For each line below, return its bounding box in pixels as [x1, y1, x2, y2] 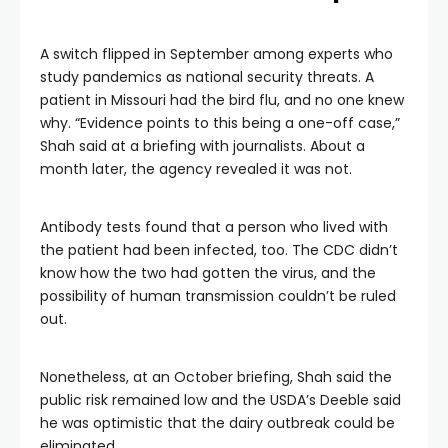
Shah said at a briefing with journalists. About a [40, 136, 365, 156]
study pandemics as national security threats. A [40, 67, 374, 87]
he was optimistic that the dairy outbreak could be [40, 413, 395, 433]
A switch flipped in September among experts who [40, 44, 393, 64]
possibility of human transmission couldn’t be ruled [40, 286, 396, 306]
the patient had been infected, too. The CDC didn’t [40, 240, 398, 260]
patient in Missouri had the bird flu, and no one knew [40, 90, 404, 110]
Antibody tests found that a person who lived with [40, 217, 388, 237]
